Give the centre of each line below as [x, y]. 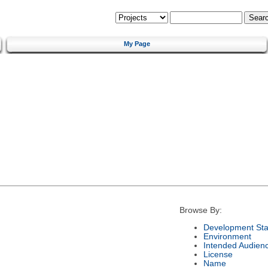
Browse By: [200, 211]
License [218, 254]
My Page [137, 43]
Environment [227, 236]
